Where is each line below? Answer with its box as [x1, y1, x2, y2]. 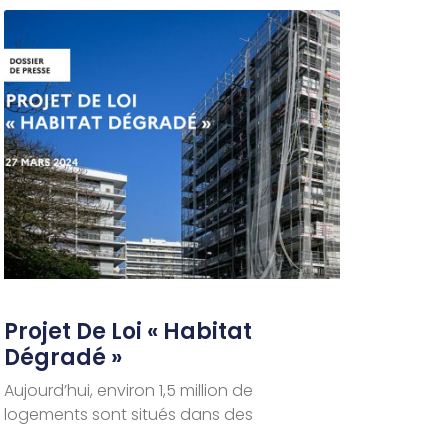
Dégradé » [4, 342, 123, 374]
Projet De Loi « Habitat [4, 316, 253, 348]
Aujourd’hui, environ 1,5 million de [4, 379, 254, 403]
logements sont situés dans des [4, 403, 254, 427]
